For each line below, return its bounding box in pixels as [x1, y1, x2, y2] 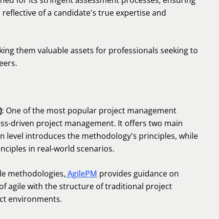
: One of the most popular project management [2, 105, 176, 116]
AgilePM [66, 168, 97, 179]
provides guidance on [97, 168, 179, 179]
